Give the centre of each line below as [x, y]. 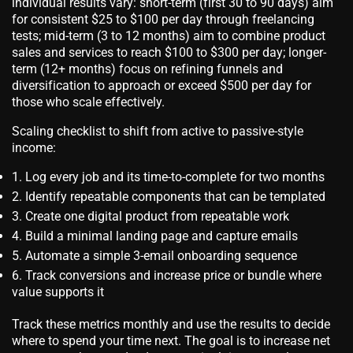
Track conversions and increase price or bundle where [173, 276]
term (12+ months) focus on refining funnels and [147, 69]
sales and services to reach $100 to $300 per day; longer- [169, 53]
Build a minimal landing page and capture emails [162, 236]
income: [34, 148]
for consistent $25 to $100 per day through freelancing [163, 20]
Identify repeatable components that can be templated [175, 197]
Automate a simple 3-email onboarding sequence [161, 256]
